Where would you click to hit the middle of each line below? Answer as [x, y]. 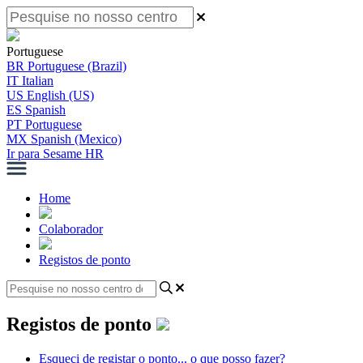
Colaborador [71, 229]
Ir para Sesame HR [55, 154]
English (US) [60, 95]
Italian [38, 81]
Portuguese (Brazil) [77, 66]
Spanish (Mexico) [76, 139]
